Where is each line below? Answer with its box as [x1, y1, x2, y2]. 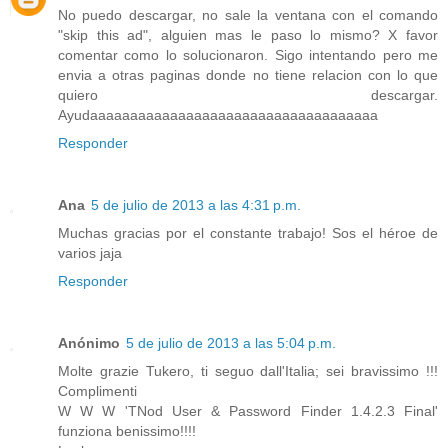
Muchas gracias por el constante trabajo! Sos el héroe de [58, 224, 438, 241]
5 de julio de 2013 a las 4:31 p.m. [91, 196, 301, 213]
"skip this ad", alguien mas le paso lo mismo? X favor [58, 26, 438, 43]
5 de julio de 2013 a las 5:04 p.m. [126, 334, 336, 351]
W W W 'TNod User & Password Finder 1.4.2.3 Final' [58, 402, 438, 419]
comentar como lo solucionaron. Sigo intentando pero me [58, 46, 438, 63]
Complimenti [58, 382, 137, 399]
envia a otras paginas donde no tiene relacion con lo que [58, 66, 438, 83]
